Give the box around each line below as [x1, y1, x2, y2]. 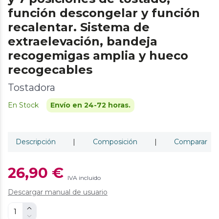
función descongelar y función [8, 5, 200, 20]
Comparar [174, 137, 207, 146]
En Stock [8, 100, 39, 109]
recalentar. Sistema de [8, 20, 150, 34]
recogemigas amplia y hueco [8, 48, 188, 63]
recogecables [8, 62, 92, 77]
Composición [92, 137, 137, 146]
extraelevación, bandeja [8, 34, 157, 48]
